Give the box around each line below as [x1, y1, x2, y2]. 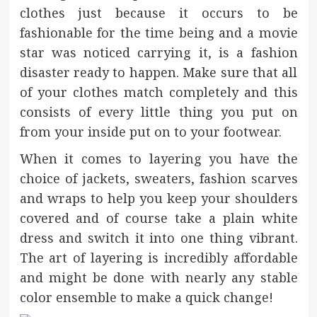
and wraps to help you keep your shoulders [19, 189, 298, 207]
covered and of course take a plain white [19, 209, 298, 226]
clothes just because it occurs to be [19, 4, 298, 21]
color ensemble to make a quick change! [19, 288, 273, 306]
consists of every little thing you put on [19, 103, 298, 120]
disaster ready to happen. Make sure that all [19, 63, 298, 81]
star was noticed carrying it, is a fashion [19, 43, 298, 61]
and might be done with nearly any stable [19, 268, 298, 286]
